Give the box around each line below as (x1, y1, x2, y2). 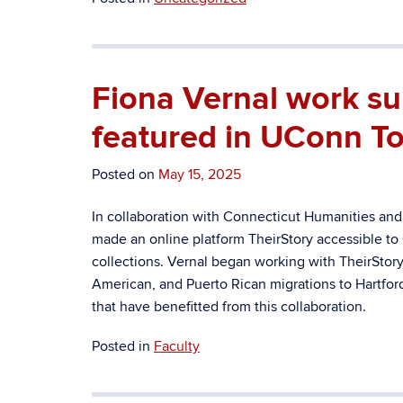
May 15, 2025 (158, 166, 241, 184)
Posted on (92, 166, 158, 184)
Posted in (92, 337, 154, 355)
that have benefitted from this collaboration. (92, 298, 366, 316)
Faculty (154, 337, 200, 355)
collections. (92, 253, 167, 271)
